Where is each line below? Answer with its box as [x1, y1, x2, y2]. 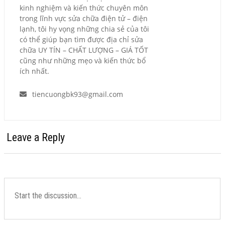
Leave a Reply [7, 131, 65, 144]
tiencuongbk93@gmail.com [32, 89, 123, 99]
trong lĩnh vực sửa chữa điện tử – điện [20, 13, 148, 23]
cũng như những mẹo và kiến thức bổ [20, 55, 146, 65]
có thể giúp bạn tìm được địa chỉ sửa [20, 34, 143, 44]
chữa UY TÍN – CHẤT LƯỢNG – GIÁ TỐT [20, 45, 148, 55]
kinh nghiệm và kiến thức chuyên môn [20, 3, 148, 13]
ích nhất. [20, 66, 49, 76]
